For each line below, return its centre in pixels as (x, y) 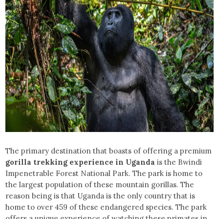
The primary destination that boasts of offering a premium (109, 151)
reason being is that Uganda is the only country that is (100, 196)
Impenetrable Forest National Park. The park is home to (104, 173)
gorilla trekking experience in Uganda (80, 162)
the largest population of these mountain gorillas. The (100, 184)
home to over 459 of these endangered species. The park (106, 207)
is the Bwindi (179, 162)
